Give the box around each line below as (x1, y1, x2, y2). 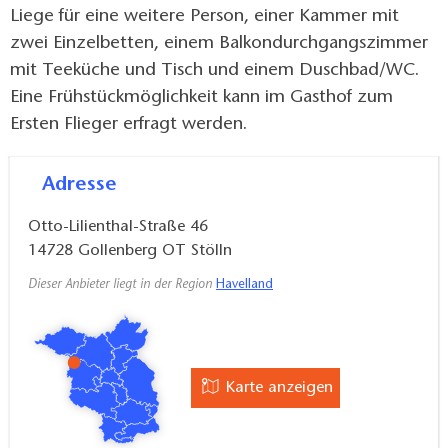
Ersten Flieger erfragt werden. (10, 116, 247, 135)
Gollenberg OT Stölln (78, 243, 232, 260)
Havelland (216, 279, 273, 292)
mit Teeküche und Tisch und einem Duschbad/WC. (10, 62, 419, 81)
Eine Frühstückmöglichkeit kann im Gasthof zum (10, 89, 393, 108)
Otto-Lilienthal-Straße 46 (28, 219, 208, 236)
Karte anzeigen (225, 379, 333, 396)
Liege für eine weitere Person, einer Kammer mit (10, 8, 399, 27)
